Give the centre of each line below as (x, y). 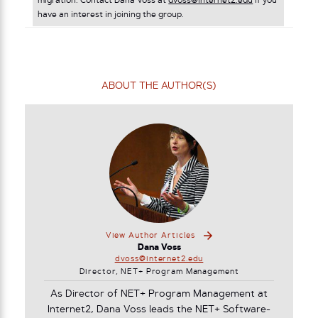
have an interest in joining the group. (112, 15)
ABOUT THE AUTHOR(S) (159, 87)
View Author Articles (150, 236)
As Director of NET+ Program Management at (159, 295)
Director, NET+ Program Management (159, 273)
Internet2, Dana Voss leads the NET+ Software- (159, 310)
